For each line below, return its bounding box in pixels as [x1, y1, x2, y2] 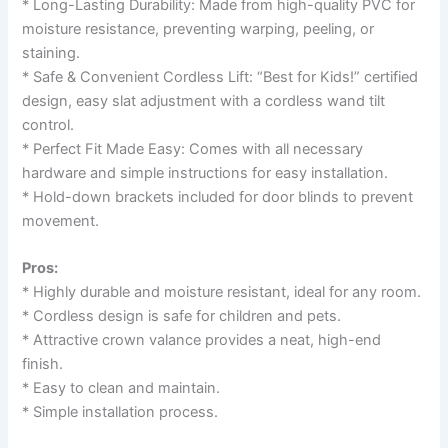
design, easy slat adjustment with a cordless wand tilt [22, 91, 386, 110]
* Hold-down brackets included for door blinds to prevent [22, 187, 414, 206]
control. [22, 115, 75, 134]
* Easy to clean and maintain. [22, 379, 221, 398]
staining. [22, 43, 81, 62]
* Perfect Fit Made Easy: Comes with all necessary [22, 139, 364, 158]
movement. [22, 211, 100, 230]
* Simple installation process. [22, 403, 219, 422]
